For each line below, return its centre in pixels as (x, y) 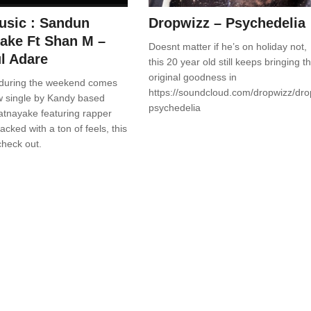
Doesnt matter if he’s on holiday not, (228, 47)
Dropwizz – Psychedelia (227, 23)
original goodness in (195, 77)
